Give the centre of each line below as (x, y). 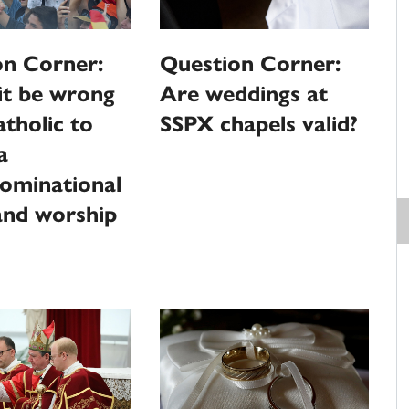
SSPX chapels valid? (259, 124)
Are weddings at (244, 94)
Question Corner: (251, 63)
